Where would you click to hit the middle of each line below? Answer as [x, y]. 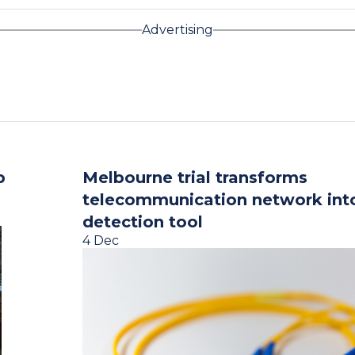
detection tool [143, 222]
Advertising [177, 30]
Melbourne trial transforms [195, 177]
